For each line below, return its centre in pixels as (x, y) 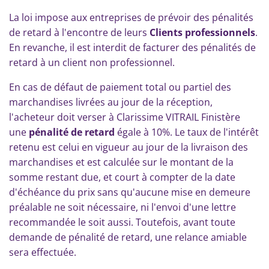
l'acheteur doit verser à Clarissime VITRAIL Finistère (125, 117)
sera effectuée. (43, 252)
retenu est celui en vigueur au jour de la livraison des (128, 147)
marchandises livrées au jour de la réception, (111, 102)
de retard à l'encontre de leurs (79, 32)
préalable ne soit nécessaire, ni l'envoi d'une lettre (122, 207)
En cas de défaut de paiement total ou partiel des (120, 87)
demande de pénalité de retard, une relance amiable (128, 237)
